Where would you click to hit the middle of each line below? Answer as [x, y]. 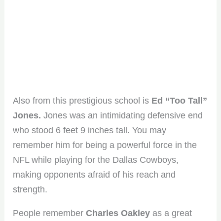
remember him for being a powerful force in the [105, 145]
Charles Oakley [118, 213]
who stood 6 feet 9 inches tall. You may [90, 130]
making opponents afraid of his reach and [94, 174]
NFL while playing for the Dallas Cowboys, [96, 160]
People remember [50, 213]
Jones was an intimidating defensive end [122, 115]
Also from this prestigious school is [81, 100]
